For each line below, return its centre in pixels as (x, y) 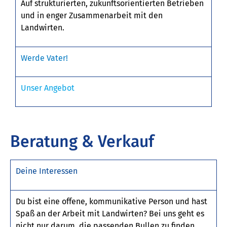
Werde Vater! (44, 58)
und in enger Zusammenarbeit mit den (92, 16)
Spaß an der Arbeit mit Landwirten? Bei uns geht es (110, 213)
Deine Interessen (47, 171)
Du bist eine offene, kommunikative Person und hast (111, 201)
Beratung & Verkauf (82, 142)
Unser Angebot (48, 88)
